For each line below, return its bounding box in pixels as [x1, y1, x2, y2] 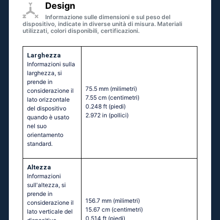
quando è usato [27, 113, 69, 121]
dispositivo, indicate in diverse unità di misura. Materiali [23, 20, 182, 28]
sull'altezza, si [27, 181, 66, 189]
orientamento [27, 131, 63, 139]
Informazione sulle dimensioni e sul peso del [45, 13, 170, 21]
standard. [27, 140, 53, 148]
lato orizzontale [27, 96, 70, 104]
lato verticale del [27, 208, 73, 216]
